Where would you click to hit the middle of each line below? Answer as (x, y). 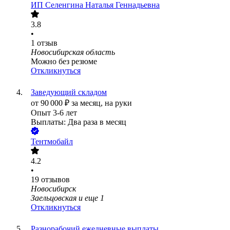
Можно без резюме (64, 62)
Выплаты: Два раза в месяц (79, 122)
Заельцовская (54, 198)
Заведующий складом (69, 92)
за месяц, (88, 103)
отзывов (55, 180)
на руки (118, 103)
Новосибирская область (73, 52)
